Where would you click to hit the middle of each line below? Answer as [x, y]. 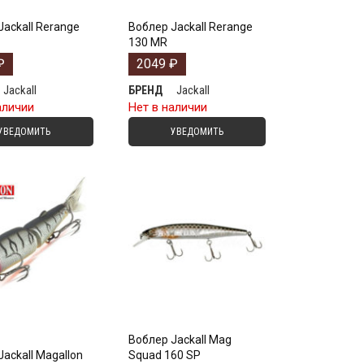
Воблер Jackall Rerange [190, 26]
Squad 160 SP [164, 355]
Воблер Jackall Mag [180, 340]
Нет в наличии [167, 107]
